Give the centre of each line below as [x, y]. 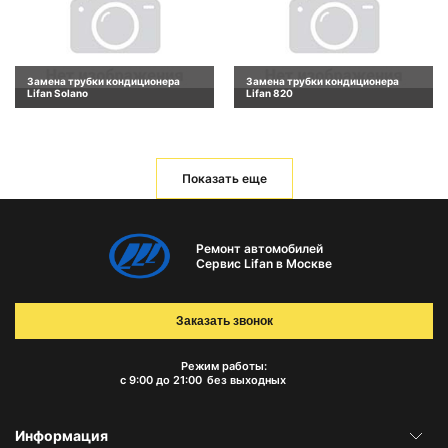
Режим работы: [224, 366]
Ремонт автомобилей [259, 248]
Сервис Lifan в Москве [263, 263]
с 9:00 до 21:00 [160, 380]
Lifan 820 [269, 92]
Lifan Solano [57, 92]
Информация [61, 436]
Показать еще [224, 178]
